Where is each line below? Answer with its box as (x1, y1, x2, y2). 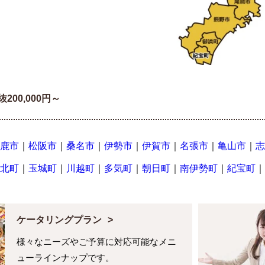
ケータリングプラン (17, 215, 102, 225)
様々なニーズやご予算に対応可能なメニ (17, 237, 176, 247)
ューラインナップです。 (17, 253, 114, 263)
